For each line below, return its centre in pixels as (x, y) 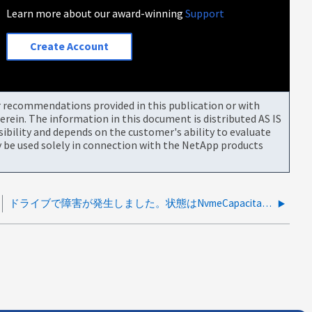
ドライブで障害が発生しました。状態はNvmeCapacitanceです (267, 203)
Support (205, 13)
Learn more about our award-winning (96, 13)
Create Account (70, 46)
